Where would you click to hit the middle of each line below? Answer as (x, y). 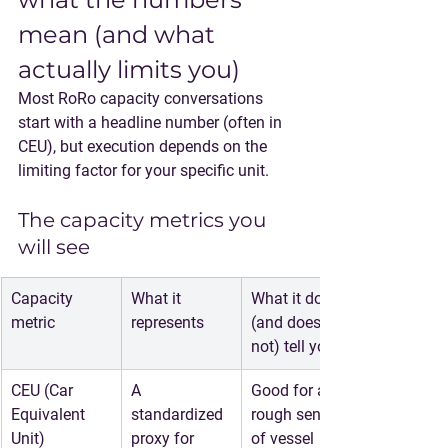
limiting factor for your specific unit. (143, 170)
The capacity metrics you (144, 220)
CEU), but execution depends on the (144, 146)
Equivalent (50, 414)
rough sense (296, 414)
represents (167, 322)
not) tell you (293, 346)
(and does (288, 322)
